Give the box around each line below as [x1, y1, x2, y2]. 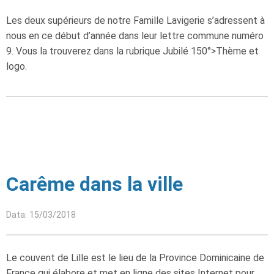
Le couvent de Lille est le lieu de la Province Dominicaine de [6, 252, 264, 264]
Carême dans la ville [6, 172, 183, 196]
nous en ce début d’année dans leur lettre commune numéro [6, 30, 264, 42]
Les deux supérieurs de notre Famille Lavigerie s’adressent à [6, 15, 265, 26]
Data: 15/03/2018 [6, 210, 76, 220]
